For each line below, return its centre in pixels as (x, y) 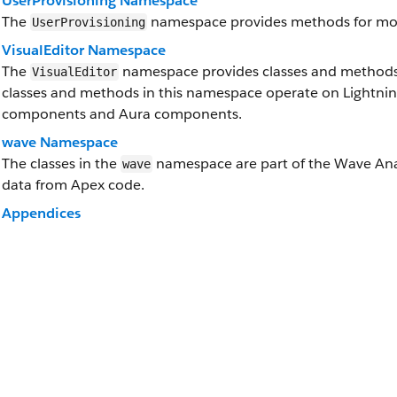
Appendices (41, 213)
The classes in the (61, 163)
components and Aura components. (122, 114)
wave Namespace (60, 142)
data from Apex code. (73, 185)
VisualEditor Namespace (84, 50)
